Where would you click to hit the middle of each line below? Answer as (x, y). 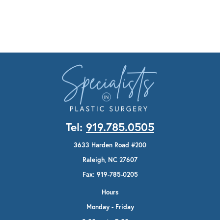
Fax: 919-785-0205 (110, 175)
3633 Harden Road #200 (110, 145)
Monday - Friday (110, 207)
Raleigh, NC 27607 (110, 160)
